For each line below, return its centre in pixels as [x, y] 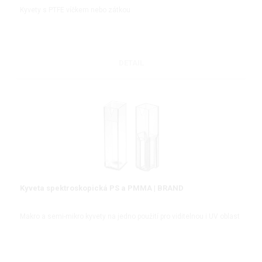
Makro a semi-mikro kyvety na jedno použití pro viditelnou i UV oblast [130, 216]
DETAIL [131, 63]
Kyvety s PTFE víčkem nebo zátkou [75, 10]
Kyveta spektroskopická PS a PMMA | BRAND [102, 188]
